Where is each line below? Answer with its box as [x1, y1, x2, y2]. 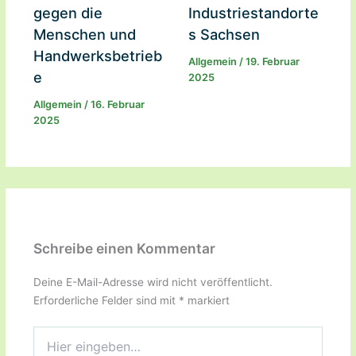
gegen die [33, 4, 103, 22]
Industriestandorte [188, 4, 319, 22]
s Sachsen [188, 25, 260, 44]
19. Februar [245, 56, 300, 68]
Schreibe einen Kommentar [33, 239, 215, 257]
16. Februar [90, 99, 145, 111]
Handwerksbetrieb [33, 47, 162, 65]
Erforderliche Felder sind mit [33, 294, 179, 308]
